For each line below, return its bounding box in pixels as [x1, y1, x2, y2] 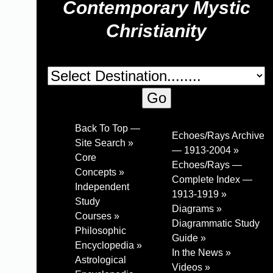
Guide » [172, 233, 206, 244]
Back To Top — [75, 123, 140, 134]
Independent [75, 182, 129, 193]
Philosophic [75, 225, 126, 236]
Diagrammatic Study [172, 218, 260, 229]
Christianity [106, 21, 207, 41]
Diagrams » [172, 204, 222, 214]
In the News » [172, 247, 231, 258]
